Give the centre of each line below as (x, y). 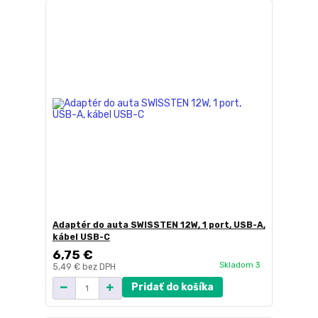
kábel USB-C (81, 237)
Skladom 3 (241, 265)
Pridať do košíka (172, 287)
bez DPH (99, 267)
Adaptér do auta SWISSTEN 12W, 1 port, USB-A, (159, 225)
